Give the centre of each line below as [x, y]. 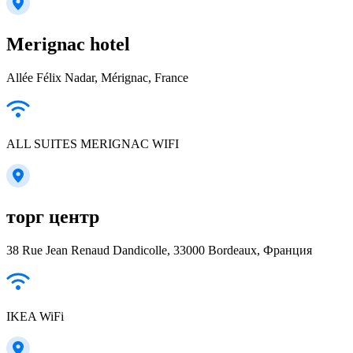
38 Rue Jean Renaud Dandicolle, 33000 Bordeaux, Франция [159, 250]
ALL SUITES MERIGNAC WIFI [93, 143]
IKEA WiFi [35, 316]
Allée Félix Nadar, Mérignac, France [97, 77]
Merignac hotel [68, 44]
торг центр [53, 216]
